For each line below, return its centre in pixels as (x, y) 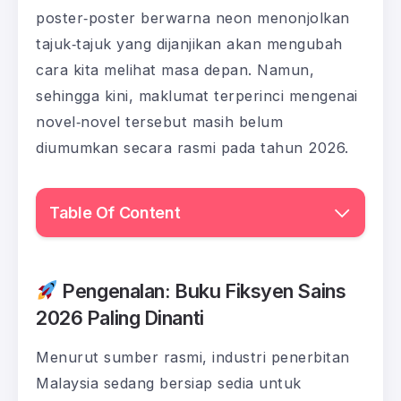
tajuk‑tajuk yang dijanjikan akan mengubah (189, 43)
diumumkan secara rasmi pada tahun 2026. (192, 147)
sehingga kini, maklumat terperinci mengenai (197, 95)
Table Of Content (115, 212)
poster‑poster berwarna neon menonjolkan (193, 17)
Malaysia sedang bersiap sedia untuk (169, 383)
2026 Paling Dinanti (120, 317)
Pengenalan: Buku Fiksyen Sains (202, 290)
